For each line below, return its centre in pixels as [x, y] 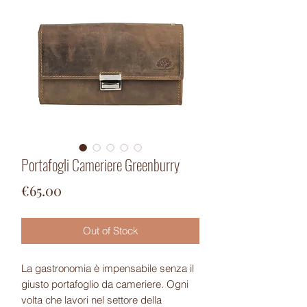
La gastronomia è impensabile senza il [108, 268]
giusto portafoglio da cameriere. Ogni [105, 284]
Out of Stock [110, 230]
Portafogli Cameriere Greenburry [100, 164]
